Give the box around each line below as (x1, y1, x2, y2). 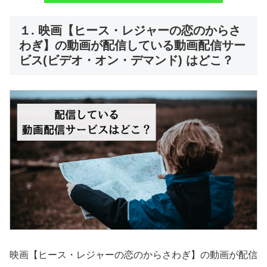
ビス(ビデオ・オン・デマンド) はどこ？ (19, 54, 234, 67)
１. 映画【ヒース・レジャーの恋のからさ (19, 24, 241, 37)
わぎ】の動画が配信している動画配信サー (19, 39, 246, 52)
